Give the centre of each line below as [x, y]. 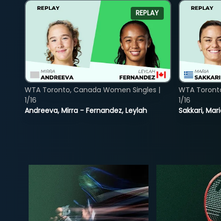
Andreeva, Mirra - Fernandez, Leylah [86, 110]
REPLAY [147, 13]
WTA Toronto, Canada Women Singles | [92, 90]
